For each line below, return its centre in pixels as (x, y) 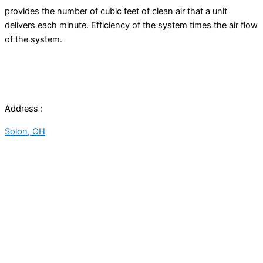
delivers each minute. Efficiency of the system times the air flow (131, 25)
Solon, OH (25, 131)
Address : (24, 109)
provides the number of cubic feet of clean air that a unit (116, 11)
